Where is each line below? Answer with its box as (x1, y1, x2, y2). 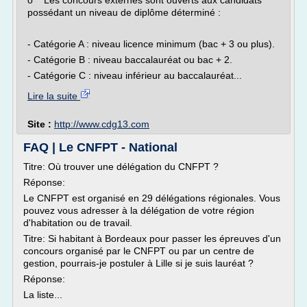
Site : (27, 119, 54, 130)
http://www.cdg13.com (54, 119, 149, 130)
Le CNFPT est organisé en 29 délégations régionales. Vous (23, 193, 280, 204)
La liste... (23, 289, 62, 300)
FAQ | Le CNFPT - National (23, 140, 177, 154)
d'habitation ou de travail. (23, 217, 132, 228)
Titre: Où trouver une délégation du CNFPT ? (23, 161, 219, 172)
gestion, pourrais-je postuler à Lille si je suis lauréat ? (23, 258, 254, 269)
